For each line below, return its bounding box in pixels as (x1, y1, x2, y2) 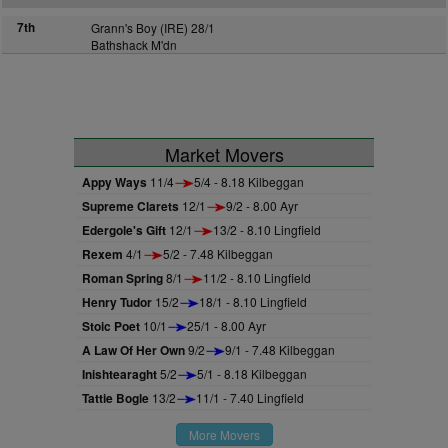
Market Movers (164, 141, 284, 167)
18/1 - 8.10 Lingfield (199, 293, 307, 310)
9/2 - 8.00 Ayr (226, 197, 298, 214)
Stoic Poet (82, 317, 140, 335)
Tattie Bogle (82, 389, 149, 407)
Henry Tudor (82, 293, 152, 311)
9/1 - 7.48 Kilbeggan (225, 341, 335, 358)
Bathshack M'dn (90, 36, 177, 53)
